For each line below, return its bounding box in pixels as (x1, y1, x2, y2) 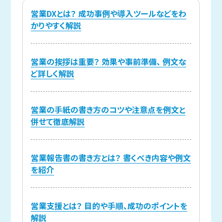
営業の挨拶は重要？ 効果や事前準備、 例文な (30, 55, 186, 68)
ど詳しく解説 (30, 67, 74, 80)
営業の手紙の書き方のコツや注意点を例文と (30, 104, 185, 116)
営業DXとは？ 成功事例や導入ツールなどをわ (30, 7, 186, 20)
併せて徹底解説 (30, 115, 85, 128)
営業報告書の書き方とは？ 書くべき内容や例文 (30, 152, 191, 164)
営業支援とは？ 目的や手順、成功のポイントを (30, 200, 187, 212)
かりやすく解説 (30, 19, 81, 32)
